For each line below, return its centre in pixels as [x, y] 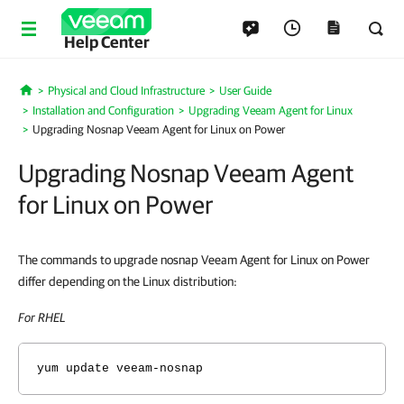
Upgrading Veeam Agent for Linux [271, 110]
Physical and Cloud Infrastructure [126, 91]
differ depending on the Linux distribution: [128, 281]
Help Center [106, 42]
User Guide [245, 91]
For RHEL [42, 317]
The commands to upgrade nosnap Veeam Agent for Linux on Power [194, 260]
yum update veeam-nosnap [120, 368]
